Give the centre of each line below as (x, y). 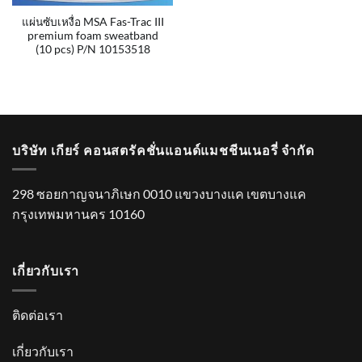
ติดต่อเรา (38, 314)
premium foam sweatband (93, 35)
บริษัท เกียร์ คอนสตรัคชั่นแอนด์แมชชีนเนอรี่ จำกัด (163, 149)
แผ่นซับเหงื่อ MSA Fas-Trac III (93, 21)
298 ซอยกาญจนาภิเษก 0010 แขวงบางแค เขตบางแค (159, 194)
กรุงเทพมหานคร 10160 (78, 214)
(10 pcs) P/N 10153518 (93, 49)
